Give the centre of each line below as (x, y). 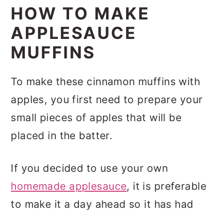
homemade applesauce (69, 186)
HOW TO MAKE (81, 14)
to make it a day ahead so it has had (102, 204)
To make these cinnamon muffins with (106, 82)
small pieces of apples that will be (96, 118)
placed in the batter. (62, 136)
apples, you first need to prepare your (107, 100)
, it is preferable (166, 186)
